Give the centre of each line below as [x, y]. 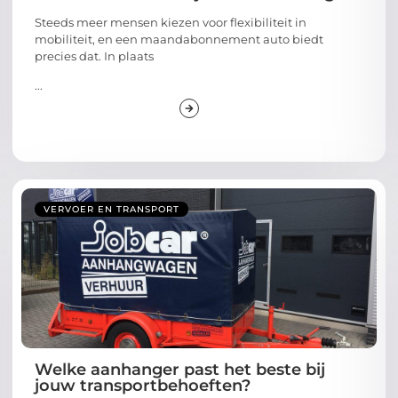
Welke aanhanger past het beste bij [180, 370]
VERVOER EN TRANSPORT [111, 210]
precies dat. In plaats [94, 56]
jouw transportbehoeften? [143, 386]
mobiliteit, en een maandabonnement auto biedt [179, 39]
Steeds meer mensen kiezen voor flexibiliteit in [171, 22]
